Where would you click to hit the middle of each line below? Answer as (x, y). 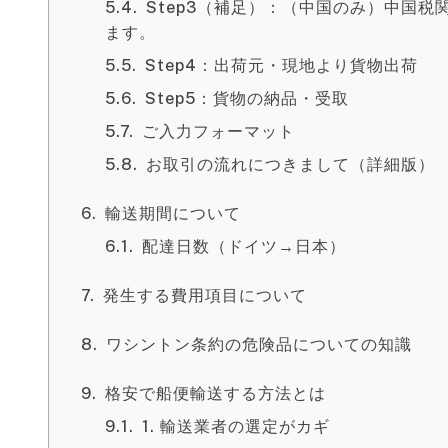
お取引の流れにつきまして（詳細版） (290, 164)
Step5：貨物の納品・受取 (247, 98)
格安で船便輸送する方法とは (215, 393)
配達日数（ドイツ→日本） (244, 246)
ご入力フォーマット (218, 131)
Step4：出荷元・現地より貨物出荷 (281, 65)
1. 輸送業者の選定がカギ (236, 426)
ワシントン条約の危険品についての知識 (259, 344)
